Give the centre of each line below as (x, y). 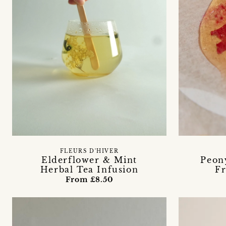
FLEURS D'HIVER (89, 151)
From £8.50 (89, 179)
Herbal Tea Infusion (89, 169)
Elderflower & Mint (89, 160)
